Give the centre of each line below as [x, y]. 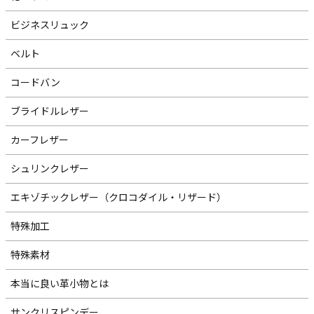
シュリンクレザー [50, 169]
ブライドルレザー [50, 111]
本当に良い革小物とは [60, 284]
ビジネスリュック [50, 25]
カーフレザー [40, 140]
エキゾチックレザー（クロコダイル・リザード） [119, 197]
